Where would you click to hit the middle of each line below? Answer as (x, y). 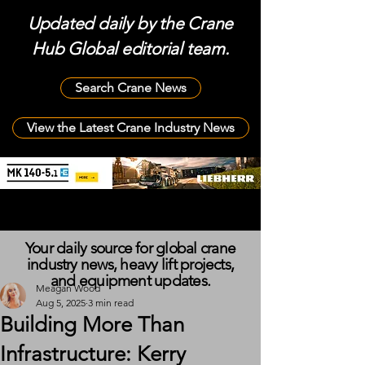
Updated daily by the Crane (130, 23)
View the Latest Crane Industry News (131, 128)
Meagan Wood (68, 288)
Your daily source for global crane (130, 248)
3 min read (111, 303)
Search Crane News (131, 88)
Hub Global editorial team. (130, 48)
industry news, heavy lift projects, (130, 264)
